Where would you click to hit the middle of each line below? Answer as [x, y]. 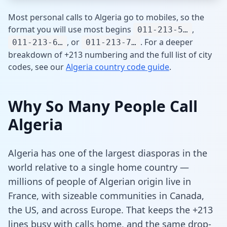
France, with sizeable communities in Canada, [106, 195]
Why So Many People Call [103, 106]
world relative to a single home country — [99, 167]
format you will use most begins [70, 29]
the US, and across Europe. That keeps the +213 [110, 210]
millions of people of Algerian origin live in [100, 181]
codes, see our [36, 67]
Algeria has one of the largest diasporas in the [108, 153]
